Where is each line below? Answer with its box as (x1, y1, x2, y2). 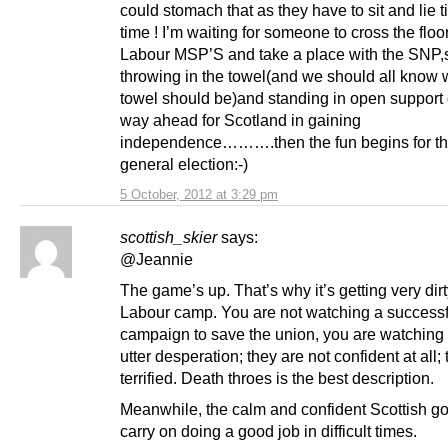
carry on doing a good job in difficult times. (120, 421, 429, 440)
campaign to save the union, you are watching (120, 324, 444, 343)
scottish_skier (120, 227, 217, 246)
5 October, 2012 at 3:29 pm (120, 186, 278, 202)
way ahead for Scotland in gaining (120, 110, 361, 129)
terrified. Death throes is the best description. (120, 368, 434, 387)
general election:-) (120, 154, 252, 173)
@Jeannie (120, 249, 193, 268)
